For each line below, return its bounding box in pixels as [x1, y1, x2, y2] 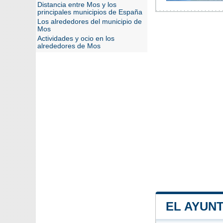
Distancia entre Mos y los [37, 1, 116, 8]
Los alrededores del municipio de [37, 18, 142, 25]
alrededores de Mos [37, 42, 101, 50]
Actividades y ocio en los [37, 35, 114, 42]
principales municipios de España [37, 8, 142, 16]
